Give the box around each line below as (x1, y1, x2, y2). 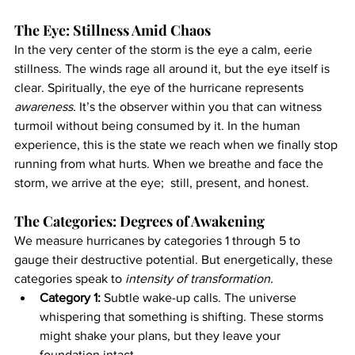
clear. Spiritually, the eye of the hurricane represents (14, 80, 307, 94)
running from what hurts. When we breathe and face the (14, 156, 326, 170)
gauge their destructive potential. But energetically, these (14, 252, 336, 266)
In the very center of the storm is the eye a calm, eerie (14, 42, 315, 56)
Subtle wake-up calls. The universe (101, 290, 300, 304)
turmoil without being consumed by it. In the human (14, 118, 303, 132)
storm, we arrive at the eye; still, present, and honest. (14, 175, 309, 189)
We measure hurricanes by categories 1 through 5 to (14, 233, 303, 247)
